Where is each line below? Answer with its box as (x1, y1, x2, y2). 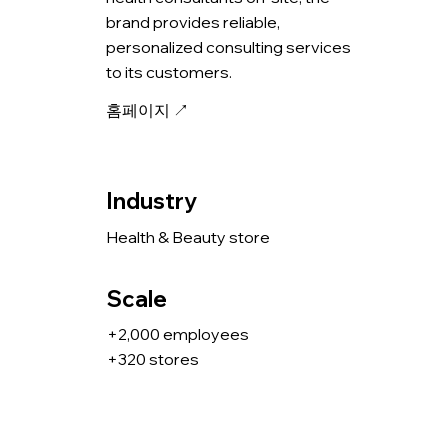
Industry (106, 187, 198, 216)
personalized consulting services (106, 36, 352, 57)
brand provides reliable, (106, 11, 281, 32)
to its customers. (106, 61, 233, 82)
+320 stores (106, 349, 199, 369)
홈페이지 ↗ (105, 99, 189, 120)
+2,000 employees (106, 324, 249, 344)
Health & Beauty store (106, 226, 271, 247)
